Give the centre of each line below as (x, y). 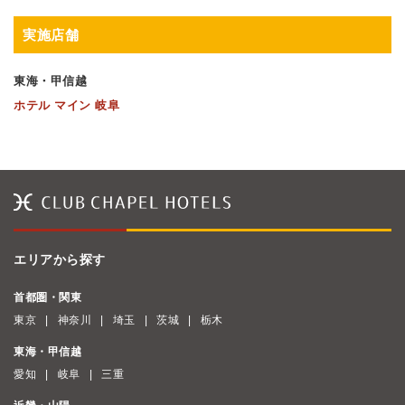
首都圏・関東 (47, 297)
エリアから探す (60, 259)
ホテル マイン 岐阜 (66, 105)
